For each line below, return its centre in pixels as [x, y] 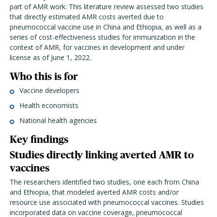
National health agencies [58, 120]
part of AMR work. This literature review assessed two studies [107, 7]
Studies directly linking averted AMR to [102, 155]
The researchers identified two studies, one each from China [104, 182]
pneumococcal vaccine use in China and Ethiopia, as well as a [106, 27]
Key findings [39, 139]
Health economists [49, 105]
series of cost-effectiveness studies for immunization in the [102, 37]
